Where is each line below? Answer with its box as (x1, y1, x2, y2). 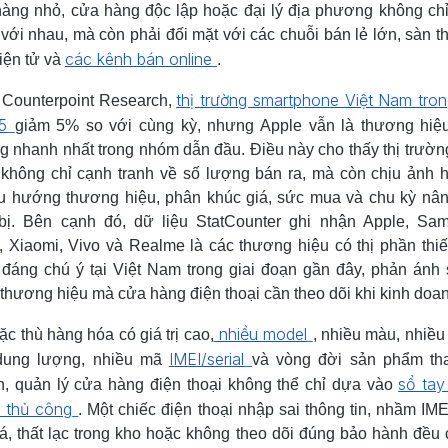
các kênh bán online (65, 49, 212, 69)
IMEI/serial (168, 349, 244, 369)
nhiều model (213, 324, 308, 344)
